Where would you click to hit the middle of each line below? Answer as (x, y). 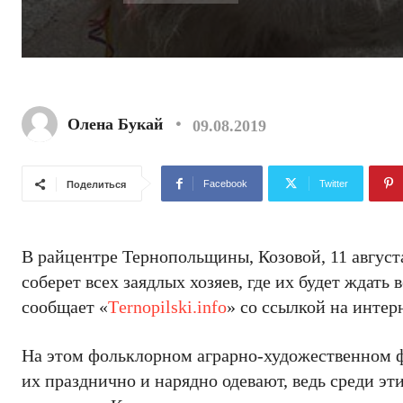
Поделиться (96, 184)
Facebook (225, 184)
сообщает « (65, 307)
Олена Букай (115, 124)
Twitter (334, 184)
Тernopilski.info (167, 307)
